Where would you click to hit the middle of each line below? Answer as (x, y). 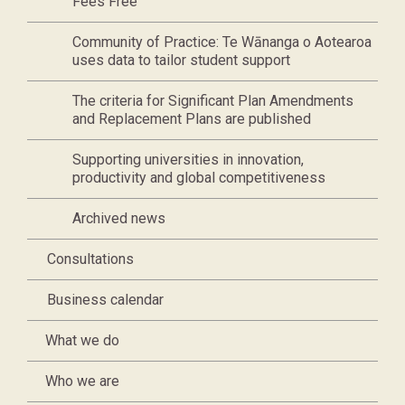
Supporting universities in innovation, (188, 160)
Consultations (90, 259)
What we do (82, 340)
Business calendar (105, 300)
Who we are (82, 381)
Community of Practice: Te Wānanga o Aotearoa (222, 42)
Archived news (119, 218)
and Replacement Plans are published (192, 119)
